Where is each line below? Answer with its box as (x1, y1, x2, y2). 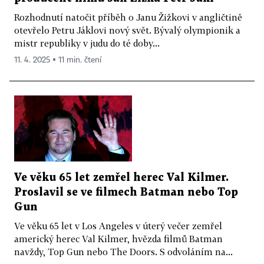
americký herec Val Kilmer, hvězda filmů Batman (14, 233, 223, 245)
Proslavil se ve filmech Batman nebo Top (14, 187, 238, 198)
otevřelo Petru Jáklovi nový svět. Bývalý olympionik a (14, 24, 240, 35)
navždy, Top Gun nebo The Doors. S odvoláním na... (14, 246, 233, 258)
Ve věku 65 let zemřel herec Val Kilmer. (14, 173, 229, 183)
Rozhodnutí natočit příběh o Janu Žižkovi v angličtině (14, 11, 242, 22)
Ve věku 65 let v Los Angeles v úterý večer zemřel (14, 220, 222, 232)
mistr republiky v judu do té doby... (14, 37, 160, 48)
